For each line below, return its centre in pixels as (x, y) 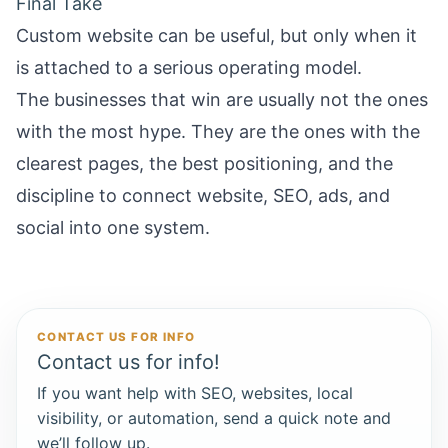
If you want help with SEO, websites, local (195, 393)
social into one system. (113, 227)
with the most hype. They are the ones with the (218, 131)
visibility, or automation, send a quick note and (214, 418)
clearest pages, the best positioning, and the (204, 163)
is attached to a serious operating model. (189, 67)
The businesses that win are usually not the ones (222, 99)
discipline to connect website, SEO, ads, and (203, 195)
